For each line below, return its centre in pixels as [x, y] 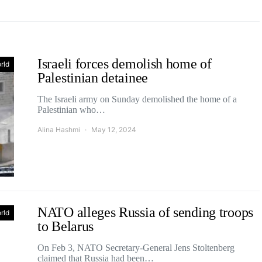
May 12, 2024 [114, 130]
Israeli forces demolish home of [125, 64]
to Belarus [65, 226]
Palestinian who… [71, 110]
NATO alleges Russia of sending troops [145, 212]
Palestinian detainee [93, 78]
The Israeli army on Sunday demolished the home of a [137, 99]
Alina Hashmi [59, 130]
